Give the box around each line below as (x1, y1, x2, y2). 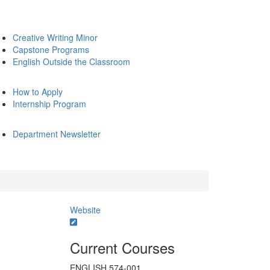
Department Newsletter (13, 128, 101, 140)
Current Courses (69, 237, 175, 258)
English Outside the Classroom (13, 55, 130, 67)
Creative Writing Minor (13, 31, 98, 43)
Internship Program (13, 98, 86, 110)
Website (69, 204, 101, 216)
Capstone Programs (13, 43, 89, 55)
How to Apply (13, 86, 63, 98)
